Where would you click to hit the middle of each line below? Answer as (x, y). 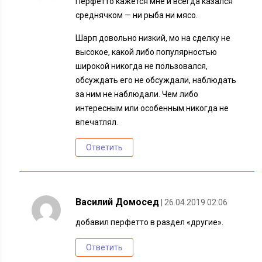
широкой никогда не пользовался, (142, 66)
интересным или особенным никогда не (152, 108)
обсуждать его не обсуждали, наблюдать (156, 80)
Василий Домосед (118, 202)
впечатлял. (97, 122)
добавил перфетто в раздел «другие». (150, 222)
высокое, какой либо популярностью (146, 52)
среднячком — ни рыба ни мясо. (137, 15)
